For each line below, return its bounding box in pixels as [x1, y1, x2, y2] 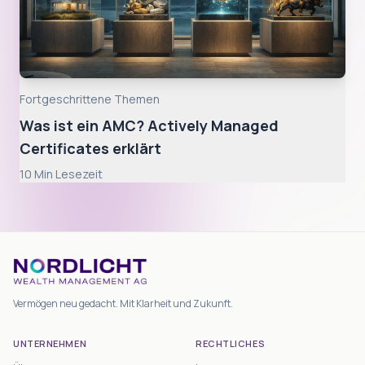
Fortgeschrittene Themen [20, 91, 160, 107]
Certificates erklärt [20, 139, 161, 158]
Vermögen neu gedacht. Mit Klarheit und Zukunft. [13, 297, 233, 310]
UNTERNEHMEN [13, 337, 87, 350]
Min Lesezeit [32, 166, 103, 182]
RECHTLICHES [196, 337, 266, 350]
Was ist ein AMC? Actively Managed [20, 116, 279, 135]
